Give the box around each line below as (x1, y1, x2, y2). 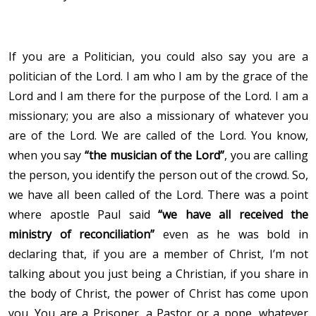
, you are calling (224, 147, 309, 164)
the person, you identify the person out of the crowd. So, (8, 167, 308, 183)
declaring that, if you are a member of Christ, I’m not (8, 246, 308, 262)
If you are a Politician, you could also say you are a (8, 49, 308, 65)
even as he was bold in (154, 226, 308, 243)
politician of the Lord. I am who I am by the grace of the (8, 68, 308, 85)
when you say (8, 147, 85, 164)
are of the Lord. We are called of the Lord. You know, (8, 128, 308, 144)
